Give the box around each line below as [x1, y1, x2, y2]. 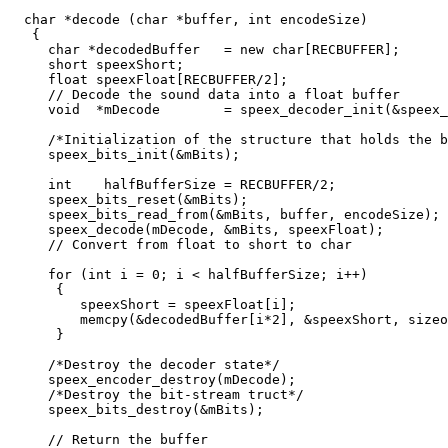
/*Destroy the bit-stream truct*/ [8, 387, 304, 403]
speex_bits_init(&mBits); [8, 147, 240, 163]
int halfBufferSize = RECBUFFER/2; [8, 177, 336, 193]
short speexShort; [8, 57, 184, 73]
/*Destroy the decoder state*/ [8, 357, 280, 373]
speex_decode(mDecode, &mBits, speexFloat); [8, 222, 384, 238]
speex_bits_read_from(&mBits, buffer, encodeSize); [8, 207, 440, 223]
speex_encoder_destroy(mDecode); [8, 372, 296, 388]
